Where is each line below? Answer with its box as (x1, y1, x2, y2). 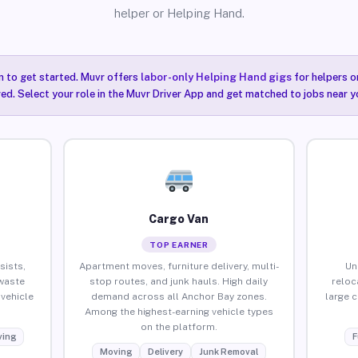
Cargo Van (149, 212, 209, 225)
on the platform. (140, 320, 217, 332)
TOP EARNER (149, 239, 209, 249)
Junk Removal (198, 346, 258, 356)
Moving (99, 346, 132, 356)
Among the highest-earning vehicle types (84, 305, 273, 317)
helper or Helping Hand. (113, 6, 245, 20)
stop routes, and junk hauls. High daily (89, 275, 268, 287)
